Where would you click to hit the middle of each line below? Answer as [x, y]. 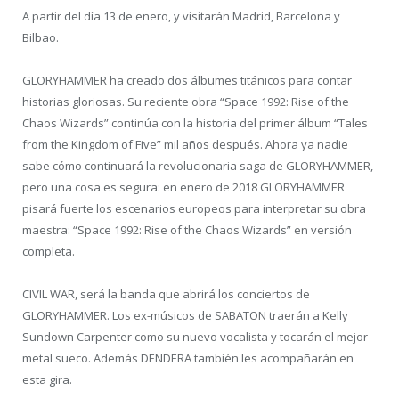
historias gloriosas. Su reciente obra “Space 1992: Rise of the [186, 102]
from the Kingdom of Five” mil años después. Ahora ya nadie [185, 145]
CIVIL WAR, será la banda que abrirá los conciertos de [166, 294]
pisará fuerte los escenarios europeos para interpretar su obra [194, 209]
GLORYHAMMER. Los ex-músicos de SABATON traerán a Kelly [185, 316]
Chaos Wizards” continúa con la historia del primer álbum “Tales [195, 123]
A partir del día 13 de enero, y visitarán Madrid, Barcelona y [181, 16]
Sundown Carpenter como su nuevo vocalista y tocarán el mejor [195, 337]
